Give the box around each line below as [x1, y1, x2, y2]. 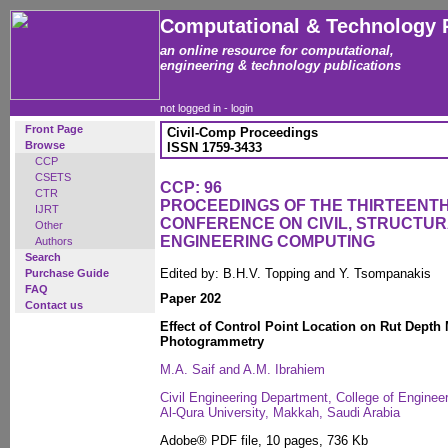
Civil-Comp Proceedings [167, 125, 318, 140]
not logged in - [160, 102, 231, 114]
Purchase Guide [25, 267, 109, 279]
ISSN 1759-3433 [167, 140, 262, 155]
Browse [25, 139, 65, 151]
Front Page [25, 123, 83, 135]
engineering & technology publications [160, 58, 401, 73]
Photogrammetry [160, 334, 264, 349]
